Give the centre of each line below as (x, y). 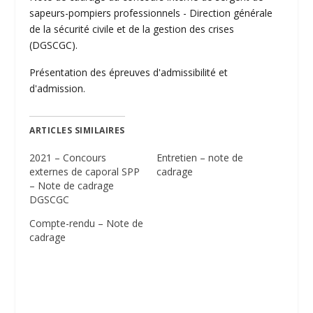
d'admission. (58, 88)
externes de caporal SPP (85, 171)
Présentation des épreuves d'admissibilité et (129, 72)
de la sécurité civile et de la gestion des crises (132, 29)
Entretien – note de (200, 157)
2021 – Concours (68, 157)
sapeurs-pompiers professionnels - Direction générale (151, 13)
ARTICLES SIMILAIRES (77, 130)
